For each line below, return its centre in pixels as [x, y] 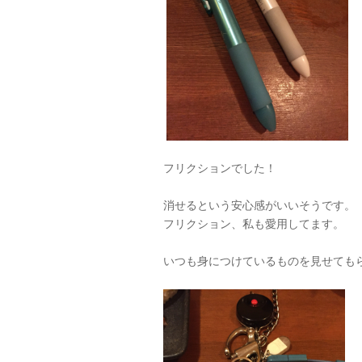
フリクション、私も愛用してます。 [254, 223]
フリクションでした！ [220, 168]
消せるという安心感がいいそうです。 [259, 205]
